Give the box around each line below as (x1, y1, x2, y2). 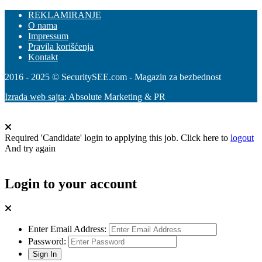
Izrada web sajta (5, 92, 64, 102)
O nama (28, 20, 57, 30)
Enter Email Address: (28, 223, 106, 234)
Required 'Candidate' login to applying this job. (5, 133, 181, 143)
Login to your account (5, 175, 137, 191)
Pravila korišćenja (28, 42, 94, 51)
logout (230, 133, 254, 143)
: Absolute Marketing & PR (64, 92, 166, 102)
